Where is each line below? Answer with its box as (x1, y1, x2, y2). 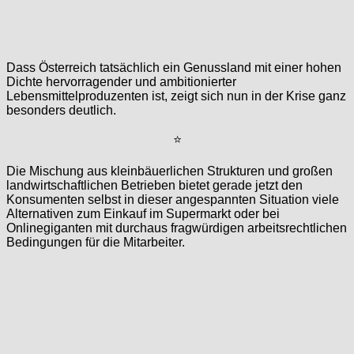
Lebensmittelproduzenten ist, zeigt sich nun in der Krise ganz (6, 88, 346, 103)
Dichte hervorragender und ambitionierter (6, 74, 236, 88)
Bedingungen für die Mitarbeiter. (6, 235, 185, 249)
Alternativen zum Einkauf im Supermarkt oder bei (6, 206, 280, 220)
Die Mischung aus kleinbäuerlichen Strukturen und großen (6, 164, 333, 178)
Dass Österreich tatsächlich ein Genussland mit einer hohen (6, 60, 341, 74)
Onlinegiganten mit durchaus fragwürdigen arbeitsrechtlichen (6, 220, 347, 235)
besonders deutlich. (6, 103, 116, 117)
